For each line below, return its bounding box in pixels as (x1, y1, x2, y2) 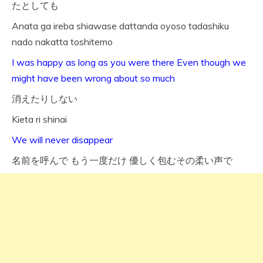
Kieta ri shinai (12, 113, 67, 126)
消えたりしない (12, 93, 77, 105)
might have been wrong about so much (12, 72, 175, 85)
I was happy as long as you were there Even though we (12, 56, 246, 69)
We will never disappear (12, 134, 113, 146)
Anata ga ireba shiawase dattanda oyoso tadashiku (12, 20, 229, 32)
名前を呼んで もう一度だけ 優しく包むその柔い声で (12, 154, 232, 167)
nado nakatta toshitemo (12, 36, 113, 48)
